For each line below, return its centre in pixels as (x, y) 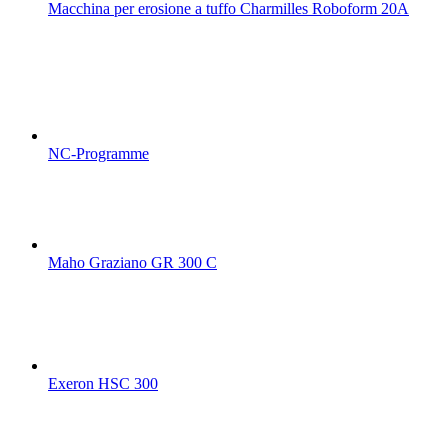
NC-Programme (98, 153)
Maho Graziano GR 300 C (132, 262)
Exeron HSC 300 (103, 383)
